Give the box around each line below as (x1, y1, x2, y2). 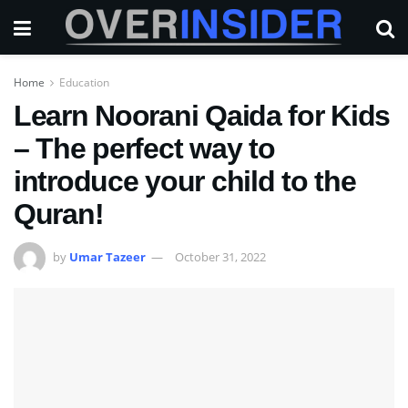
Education (59, 75, 109, 90)
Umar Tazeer (69, 248, 146, 265)
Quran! (14, 198, 104, 230)
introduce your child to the (14, 165, 356, 198)
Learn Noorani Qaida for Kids (14, 99, 391, 132)
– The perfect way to (14, 132, 275, 165)
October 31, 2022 (175, 248, 266, 265)
